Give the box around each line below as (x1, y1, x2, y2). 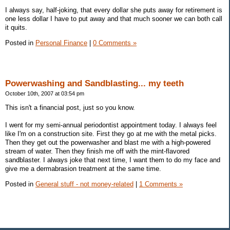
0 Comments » (93, 39, 137, 47)
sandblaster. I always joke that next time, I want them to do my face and (5, 156, 220, 164)
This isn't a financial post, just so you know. (5, 103, 135, 111)
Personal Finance (35, 39, 87, 47)
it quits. (5, 24, 27, 32)
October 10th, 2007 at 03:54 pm (5, 90, 84, 97)
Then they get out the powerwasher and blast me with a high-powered (5, 138, 210, 146)
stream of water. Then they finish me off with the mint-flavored (5, 147, 189, 155)
